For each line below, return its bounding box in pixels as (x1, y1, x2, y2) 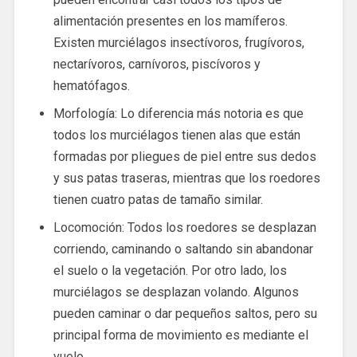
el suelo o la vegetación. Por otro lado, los (53, 263, 287, 279)
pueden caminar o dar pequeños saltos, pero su (53, 306, 317, 322)
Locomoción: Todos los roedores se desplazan (53, 220, 316, 236)
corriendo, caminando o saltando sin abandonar (53, 241, 313, 257)
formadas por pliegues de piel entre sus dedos (53, 149, 316, 165)
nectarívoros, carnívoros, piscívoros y (53, 57, 261, 73)
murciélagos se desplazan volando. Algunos (53, 284, 299, 300)
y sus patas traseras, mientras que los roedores (53, 171, 320, 186)
